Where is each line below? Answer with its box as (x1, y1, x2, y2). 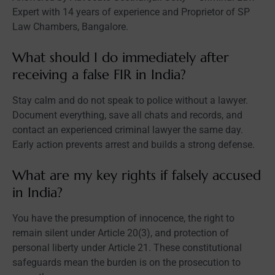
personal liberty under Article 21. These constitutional (12, 241, 242, 254)
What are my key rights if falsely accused (12, 166, 261, 184)
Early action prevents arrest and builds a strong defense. (12, 138, 255, 150)
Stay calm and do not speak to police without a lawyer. (12, 94, 248, 106)
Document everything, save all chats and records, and (12, 109, 242, 121)
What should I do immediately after (12, 48, 229, 66)
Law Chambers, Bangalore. (12, 20, 128, 33)
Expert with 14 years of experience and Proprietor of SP (12, 6, 250, 18)
